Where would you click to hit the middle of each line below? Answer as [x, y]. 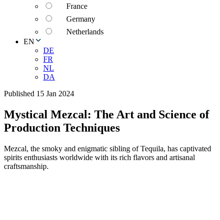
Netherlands [85, 32]
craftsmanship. [26, 166]
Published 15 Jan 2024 [39, 94]
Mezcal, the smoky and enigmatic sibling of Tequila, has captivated [108, 148]
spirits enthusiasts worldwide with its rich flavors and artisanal [99, 157]
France [77, 6]
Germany [81, 19]
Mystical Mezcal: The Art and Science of [107, 114]
